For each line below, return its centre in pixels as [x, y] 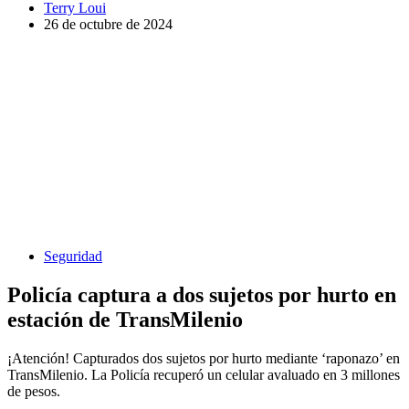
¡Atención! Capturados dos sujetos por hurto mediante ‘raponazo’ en [204, 358]
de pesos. [34, 391]
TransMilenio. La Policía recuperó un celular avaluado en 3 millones [204, 374]
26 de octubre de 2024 [108, 24]
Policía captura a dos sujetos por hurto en [202, 294]
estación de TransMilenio [125, 319]
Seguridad [73, 256]
